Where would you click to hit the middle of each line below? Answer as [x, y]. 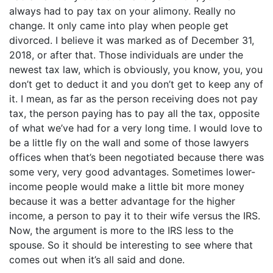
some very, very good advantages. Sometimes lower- [132, 172]
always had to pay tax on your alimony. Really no [122, 11]
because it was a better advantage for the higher [122, 201]
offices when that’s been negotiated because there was [136, 157]
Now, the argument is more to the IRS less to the [121, 230]
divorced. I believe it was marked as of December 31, [132, 40]
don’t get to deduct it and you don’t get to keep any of [136, 84]
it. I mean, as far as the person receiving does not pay [133, 99]
